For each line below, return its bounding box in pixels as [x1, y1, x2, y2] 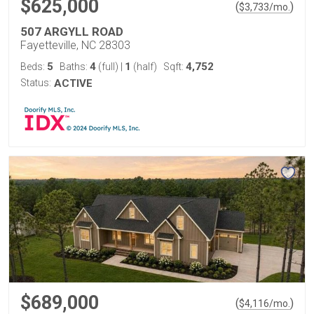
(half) [131, 61, 157, 72]
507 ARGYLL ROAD [20, 25, 123, 39]
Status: [20, 77, 51, 88]
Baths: [60, 61, 90, 72]
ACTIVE [54, 77, 93, 90]
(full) [96, 61, 121, 72]
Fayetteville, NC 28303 [20, 39, 130, 52]
